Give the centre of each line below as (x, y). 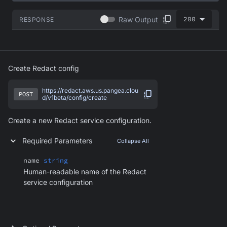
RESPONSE (37, 19)
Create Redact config (44, 68)
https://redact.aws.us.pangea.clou (90, 90)
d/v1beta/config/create (74, 97)
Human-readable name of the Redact (85, 171)
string (56, 160)
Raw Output (138, 19)
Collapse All (133, 141)
